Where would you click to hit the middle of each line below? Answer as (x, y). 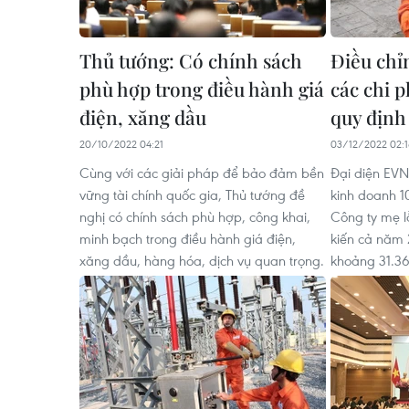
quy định (368, 117)
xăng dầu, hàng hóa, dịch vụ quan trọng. (202, 260)
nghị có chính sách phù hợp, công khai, (195, 216)
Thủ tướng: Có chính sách (191, 60)
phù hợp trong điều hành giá (202, 89)
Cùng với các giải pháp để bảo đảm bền (202, 173)
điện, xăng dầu (143, 117)
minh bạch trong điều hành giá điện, (188, 238)
